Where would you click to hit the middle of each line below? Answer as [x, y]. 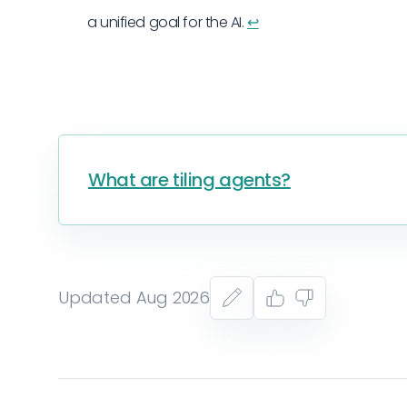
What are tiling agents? [189, 180]
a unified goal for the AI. [168, 23]
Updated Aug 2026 [134, 298]
